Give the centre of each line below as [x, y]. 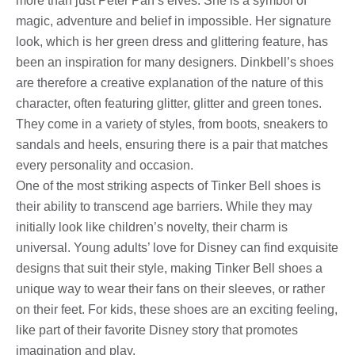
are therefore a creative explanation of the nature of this [170, 82]
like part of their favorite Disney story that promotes [157, 330]
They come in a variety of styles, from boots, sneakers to [172, 124]
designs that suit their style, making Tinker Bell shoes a [169, 268]
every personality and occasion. [105, 165]
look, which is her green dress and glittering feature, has [172, 41]
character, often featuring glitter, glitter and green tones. [169, 103]
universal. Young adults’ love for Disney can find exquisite [177, 247]
